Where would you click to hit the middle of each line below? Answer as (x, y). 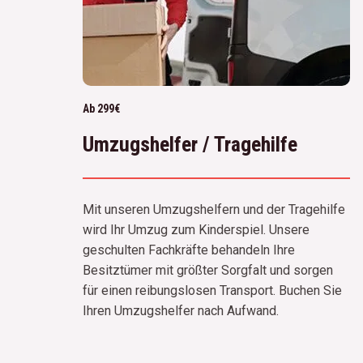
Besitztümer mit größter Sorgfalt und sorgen (208, 270)
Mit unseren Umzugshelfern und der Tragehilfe (214, 209)
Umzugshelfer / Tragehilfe (190, 144)
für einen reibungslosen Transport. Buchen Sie (212, 290)
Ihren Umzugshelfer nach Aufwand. (181, 310)
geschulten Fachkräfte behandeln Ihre (189, 250)
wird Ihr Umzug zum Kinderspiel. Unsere (196, 229)
